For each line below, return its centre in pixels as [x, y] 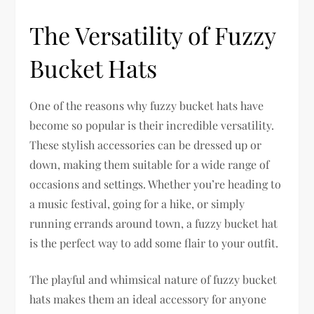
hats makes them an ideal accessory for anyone [148, 299]
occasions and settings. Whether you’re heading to [156, 184]
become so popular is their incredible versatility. [152, 125]
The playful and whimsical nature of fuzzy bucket [153, 279]
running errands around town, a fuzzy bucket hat [154, 223]
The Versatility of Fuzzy [153, 35]
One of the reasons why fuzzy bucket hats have [147, 105]
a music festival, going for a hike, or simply [137, 203]
